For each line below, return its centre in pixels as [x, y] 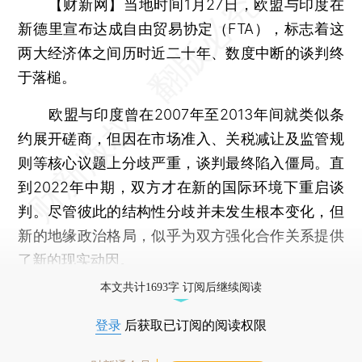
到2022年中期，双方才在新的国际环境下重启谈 [181, 187]
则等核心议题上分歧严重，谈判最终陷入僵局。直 [181, 162]
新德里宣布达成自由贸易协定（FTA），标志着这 [181, 28]
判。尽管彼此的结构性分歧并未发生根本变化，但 [181, 211]
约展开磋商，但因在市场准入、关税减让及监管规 [181, 138]
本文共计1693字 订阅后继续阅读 [181, 287]
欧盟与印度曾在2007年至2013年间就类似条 [181, 114]
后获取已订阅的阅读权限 [194, 325]
